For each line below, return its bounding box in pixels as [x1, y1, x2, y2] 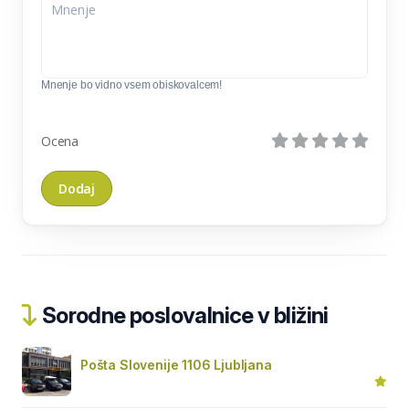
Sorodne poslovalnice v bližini [37, 301, 329, 329]
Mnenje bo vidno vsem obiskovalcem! [41, 78, 223, 91]
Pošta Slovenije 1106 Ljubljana [80, 356, 272, 372]
